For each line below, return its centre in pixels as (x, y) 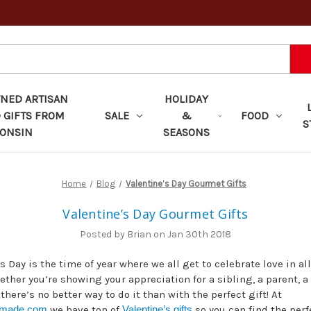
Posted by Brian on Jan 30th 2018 (155, 234)
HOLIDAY (187, 99)
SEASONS (187, 132)
